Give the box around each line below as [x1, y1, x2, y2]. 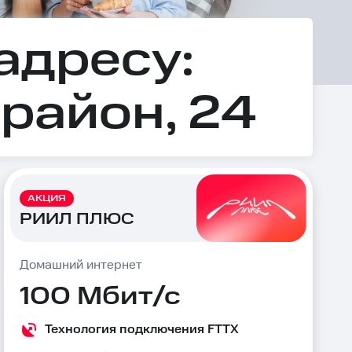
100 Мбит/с [19, 279, 181, 314]
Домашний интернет [19, 258, 142, 273]
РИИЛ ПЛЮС [19, 207, 134, 230]
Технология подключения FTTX [44, 322, 239, 337]
